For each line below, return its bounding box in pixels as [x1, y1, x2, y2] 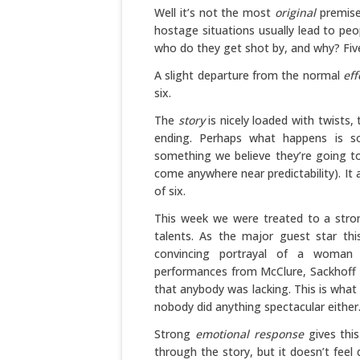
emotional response [194, 326, 304, 342]
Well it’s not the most [154, 5, 275, 20]
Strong [154, 326, 195, 342]
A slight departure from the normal [154, 67, 343, 83]
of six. [154, 183, 186, 198]
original [274, 5, 316, 20]
